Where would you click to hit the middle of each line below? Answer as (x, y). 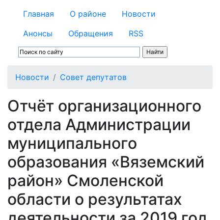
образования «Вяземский (106, 162)
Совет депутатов (93, 77)
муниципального (72, 143)
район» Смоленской (85, 180)
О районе (88, 14)
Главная (39, 14)
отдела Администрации (99, 124)
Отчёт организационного (104, 106)
